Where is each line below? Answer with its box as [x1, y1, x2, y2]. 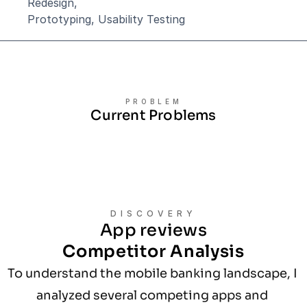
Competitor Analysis [62, 241, 245, 262]
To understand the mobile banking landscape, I [8, 266, 298, 281]
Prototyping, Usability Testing [27, 12, 185, 26]
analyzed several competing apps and [36, 288, 268, 303]
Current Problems [90, 107, 217, 124]
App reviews [100, 220, 207, 241]
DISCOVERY [110, 208, 197, 219]
